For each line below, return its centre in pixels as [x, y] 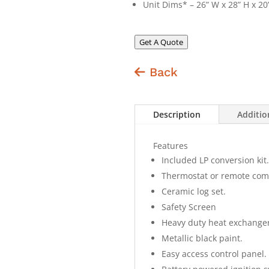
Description [177, 114]
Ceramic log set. [194, 191]
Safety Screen [189, 207]
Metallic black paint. [202, 238]
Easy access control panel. [214, 253]
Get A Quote [161, 42]
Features [171, 145]
